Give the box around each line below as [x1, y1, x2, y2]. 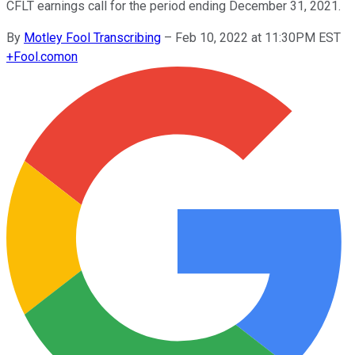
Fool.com [13, 48, 64, 64]
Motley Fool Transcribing [24, 29, 161, 45]
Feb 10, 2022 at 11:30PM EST [175, 29, 341, 45]
